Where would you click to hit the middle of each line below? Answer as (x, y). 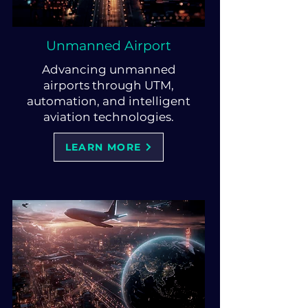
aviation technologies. (109, 117)
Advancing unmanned (109, 69)
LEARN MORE (103, 147)
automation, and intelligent (109, 101)
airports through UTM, (109, 85)
